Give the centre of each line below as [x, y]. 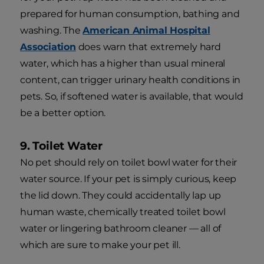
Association [48, 47]
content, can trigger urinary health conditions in [131, 80]
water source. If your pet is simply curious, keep [128, 179]
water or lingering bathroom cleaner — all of [121, 228]
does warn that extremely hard [148, 47]
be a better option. [63, 113]
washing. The [52, 30]
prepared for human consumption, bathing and [130, 14]
